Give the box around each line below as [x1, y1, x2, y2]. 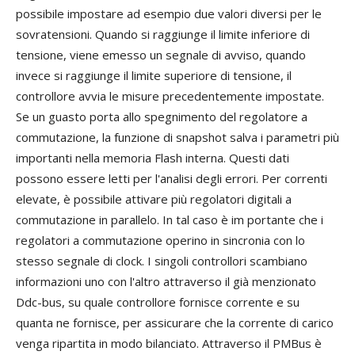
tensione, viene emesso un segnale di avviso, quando [16, 47, 306, 63]
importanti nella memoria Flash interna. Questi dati [16, 150, 289, 166]
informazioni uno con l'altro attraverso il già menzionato [16, 273, 316, 290]
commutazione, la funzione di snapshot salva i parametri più [16, 129, 339, 146]
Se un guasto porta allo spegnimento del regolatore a [16, 109, 307, 125]
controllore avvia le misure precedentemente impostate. [16, 88, 324, 105]
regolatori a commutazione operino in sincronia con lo [16, 232, 305, 249]
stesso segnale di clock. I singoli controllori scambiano [16, 253, 307, 269]
